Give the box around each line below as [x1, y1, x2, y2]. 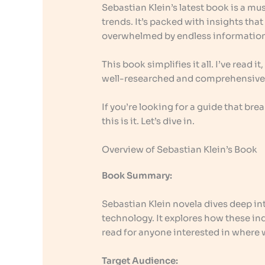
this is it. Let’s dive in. [102, 115, 195, 127]
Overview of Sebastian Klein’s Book [102, 144, 258, 156]
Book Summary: [102, 170, 173, 182]
